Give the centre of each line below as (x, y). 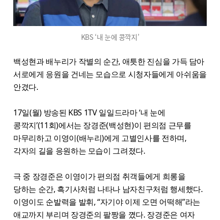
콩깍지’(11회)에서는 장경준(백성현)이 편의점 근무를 (102, 125)
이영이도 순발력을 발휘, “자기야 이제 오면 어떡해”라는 (107, 202)
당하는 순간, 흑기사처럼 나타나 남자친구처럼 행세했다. (108, 189)
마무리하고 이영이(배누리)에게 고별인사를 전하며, (100, 138)
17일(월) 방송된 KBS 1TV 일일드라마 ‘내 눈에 (89, 112)
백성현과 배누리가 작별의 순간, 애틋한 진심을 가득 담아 (109, 61)
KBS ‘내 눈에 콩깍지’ (110, 37)
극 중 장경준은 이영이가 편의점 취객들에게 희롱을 (99, 176)
